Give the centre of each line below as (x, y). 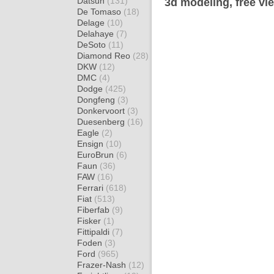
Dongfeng (97, 100)
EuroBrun (97, 155)
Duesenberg (102, 122)
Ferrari (91, 188)
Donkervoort (102, 111)
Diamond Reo (105, 56)
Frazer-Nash (103, 265)
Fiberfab (94, 210)
